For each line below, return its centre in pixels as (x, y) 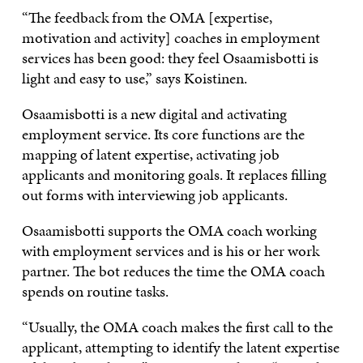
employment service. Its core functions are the (163, 134)
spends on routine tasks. (95, 291)
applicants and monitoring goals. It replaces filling (174, 174)
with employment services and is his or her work (170, 250)
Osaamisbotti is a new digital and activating (154, 113)
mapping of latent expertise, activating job (150, 154)
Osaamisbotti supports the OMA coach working (169, 230)
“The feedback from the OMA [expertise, (147, 17)
